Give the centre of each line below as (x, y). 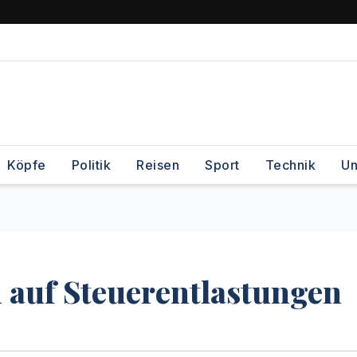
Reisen (158, 165)
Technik (290, 165)
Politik (91, 165)
